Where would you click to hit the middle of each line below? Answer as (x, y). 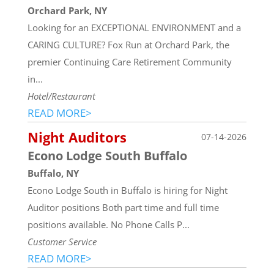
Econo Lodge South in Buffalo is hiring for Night (127, 190)
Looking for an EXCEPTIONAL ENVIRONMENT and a (134, 27)
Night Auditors (77, 137)
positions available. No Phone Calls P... (108, 224)
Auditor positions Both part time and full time (123, 207)
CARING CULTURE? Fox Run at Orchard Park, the (128, 44)
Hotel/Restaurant (61, 96)
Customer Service (62, 241)
